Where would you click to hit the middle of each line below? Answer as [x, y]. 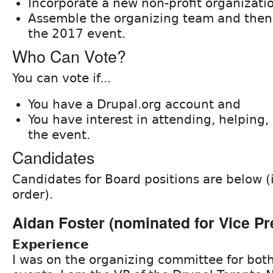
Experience [51, 244]
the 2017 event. [77, 33]
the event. [59, 134]
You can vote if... [62, 78]
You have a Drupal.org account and [134, 104]
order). [33, 194]
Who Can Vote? [69, 55]
